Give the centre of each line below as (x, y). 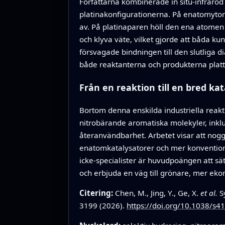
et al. (209, 193)
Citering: (97, 193)
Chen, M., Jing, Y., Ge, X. (157, 193)
